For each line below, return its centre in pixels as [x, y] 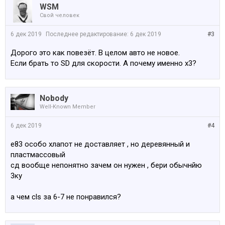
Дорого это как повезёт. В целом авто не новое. [95, 53]
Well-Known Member [68, 107]
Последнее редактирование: [88, 34]
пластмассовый [38, 155]
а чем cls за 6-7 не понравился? [66, 197]
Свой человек [60, 15]
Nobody [54, 98]
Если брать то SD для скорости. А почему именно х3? [103, 63]
